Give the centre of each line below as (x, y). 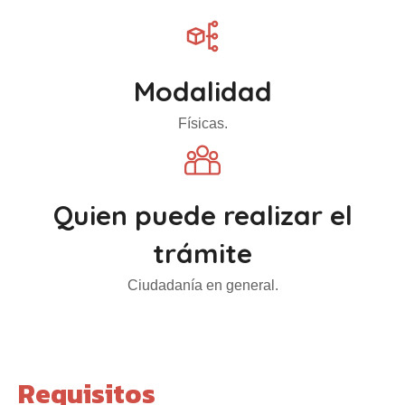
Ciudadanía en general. (202, 285)
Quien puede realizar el (202, 215)
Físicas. (202, 123)
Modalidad (202, 91)
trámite (202, 253)
